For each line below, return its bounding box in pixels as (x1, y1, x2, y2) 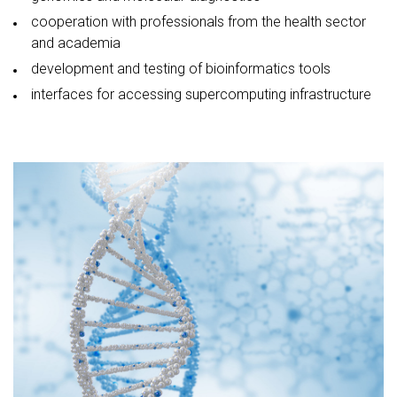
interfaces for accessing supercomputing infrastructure (31, 86, 371, 104)
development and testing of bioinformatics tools (31, 60, 331, 78)
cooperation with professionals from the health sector (31, 13, 366, 31)
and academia (31, 35, 121, 52)
